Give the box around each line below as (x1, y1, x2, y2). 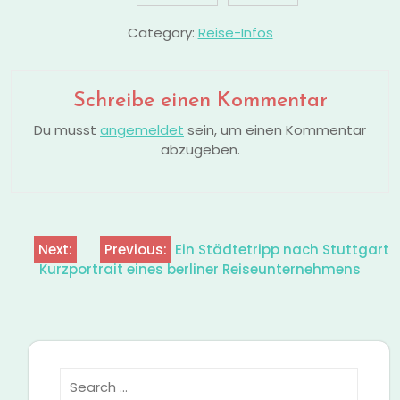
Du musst (34, 121, 100, 140)
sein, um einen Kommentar (184, 121, 366, 140)
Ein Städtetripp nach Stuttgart (175, 239, 389, 259)
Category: (127, 23, 198, 43)
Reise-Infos (197, 23, 273, 43)
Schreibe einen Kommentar (72, 90, 328, 112)
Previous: (104, 239, 167, 259)
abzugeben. (160, 140, 240, 160)
